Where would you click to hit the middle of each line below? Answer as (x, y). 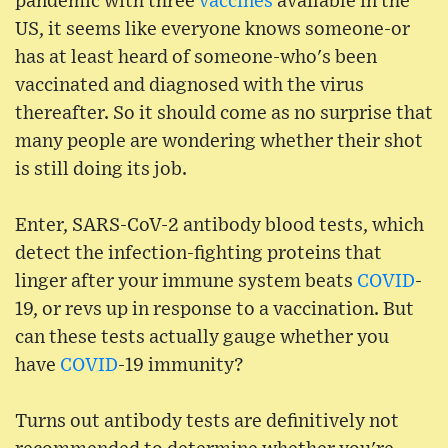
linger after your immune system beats (186, 282)
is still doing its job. (101, 170)
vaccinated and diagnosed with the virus (189, 86)
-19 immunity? (181, 366)
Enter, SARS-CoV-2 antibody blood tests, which (219, 226)
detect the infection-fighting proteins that (198, 254)
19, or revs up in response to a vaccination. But (214, 310)
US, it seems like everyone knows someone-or (212, 30)
